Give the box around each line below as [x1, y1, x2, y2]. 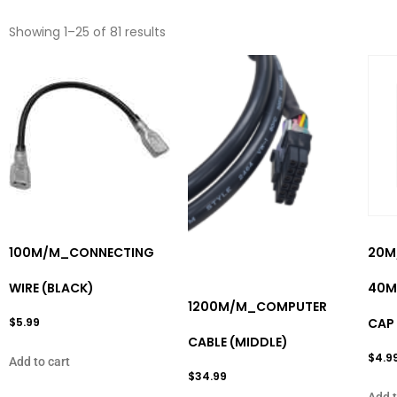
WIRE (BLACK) [9, 278, 94, 297]
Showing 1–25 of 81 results [9, 22, 166, 41]
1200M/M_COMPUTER [188, 298, 328, 316]
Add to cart [9, 354, 70, 369]
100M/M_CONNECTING [9, 243, 154, 261]
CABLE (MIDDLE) [188, 333, 289, 352]
